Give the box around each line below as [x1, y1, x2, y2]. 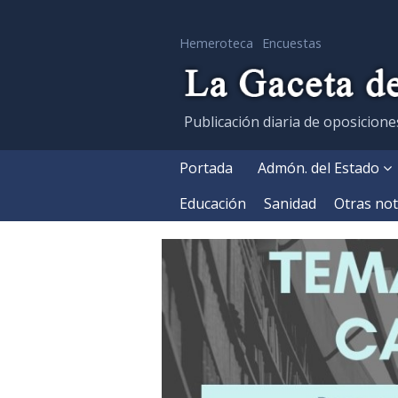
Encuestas [262, 35, 322, 52]
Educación [179, 193, 246, 213]
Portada [179, 157, 233, 178]
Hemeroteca [179, 35, 253, 52]
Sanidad [264, 193, 316, 213]
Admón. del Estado [258, 157, 383, 178]
